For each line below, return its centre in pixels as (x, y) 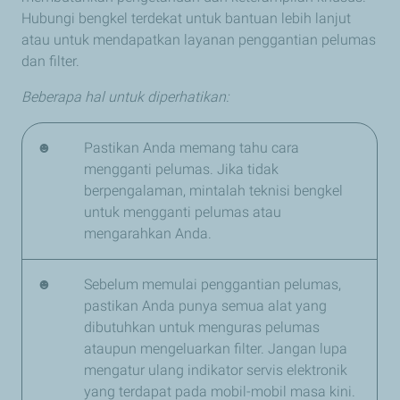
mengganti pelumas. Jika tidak (181, 170)
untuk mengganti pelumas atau (183, 212)
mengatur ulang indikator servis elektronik (216, 371)
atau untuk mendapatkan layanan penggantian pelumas (199, 40)
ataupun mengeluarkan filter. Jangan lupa (216, 349)
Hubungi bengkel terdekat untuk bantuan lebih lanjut (186, 19)
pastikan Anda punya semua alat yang (205, 306)
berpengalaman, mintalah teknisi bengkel (213, 191)
